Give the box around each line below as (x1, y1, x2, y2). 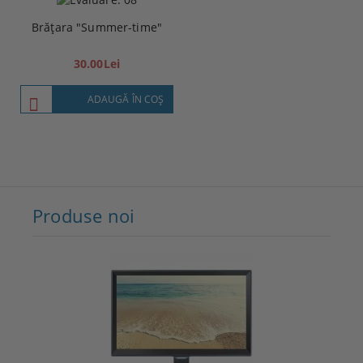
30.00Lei (73, 55, 121, 71)
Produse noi (32, 203, 135, 228)
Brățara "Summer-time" (32, 19, 162, 35)
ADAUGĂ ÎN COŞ (87, 92, 164, 106)
